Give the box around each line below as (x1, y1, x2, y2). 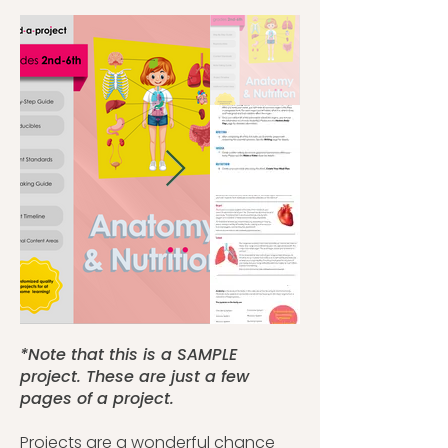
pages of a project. (20, 387, 179, 410)
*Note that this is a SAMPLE (20, 343, 237, 366)
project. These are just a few (20, 365, 249, 388)
